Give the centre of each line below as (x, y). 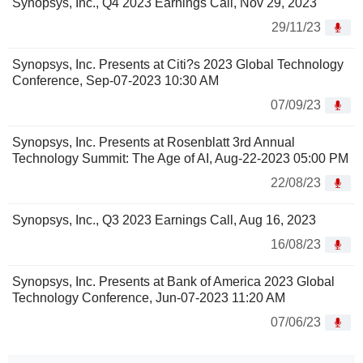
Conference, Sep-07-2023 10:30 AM (115, 81)
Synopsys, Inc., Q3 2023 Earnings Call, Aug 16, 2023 (164, 220)
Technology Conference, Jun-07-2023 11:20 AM (149, 298)
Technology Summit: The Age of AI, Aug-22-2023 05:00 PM (180, 159)
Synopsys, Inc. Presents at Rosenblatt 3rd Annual (154, 143)
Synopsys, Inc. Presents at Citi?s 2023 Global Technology (178, 65)
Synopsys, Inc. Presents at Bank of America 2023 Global (173, 282)
